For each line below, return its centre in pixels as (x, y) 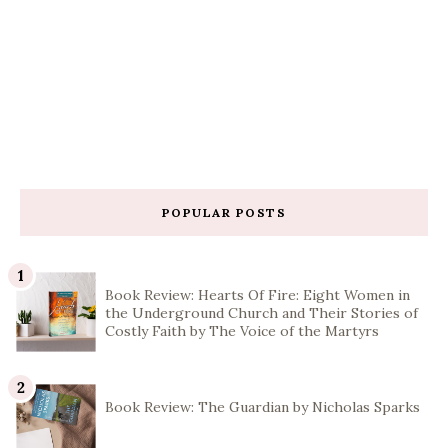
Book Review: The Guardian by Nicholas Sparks (262, 407)
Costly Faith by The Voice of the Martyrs (242, 331)
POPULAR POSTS (224, 212)
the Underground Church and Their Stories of (261, 313)
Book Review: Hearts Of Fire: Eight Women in (257, 295)
